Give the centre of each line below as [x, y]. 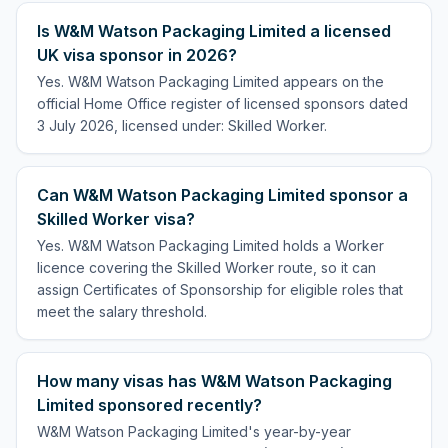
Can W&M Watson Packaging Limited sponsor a [222, 195]
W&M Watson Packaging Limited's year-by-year [194, 431]
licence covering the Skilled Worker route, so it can [206, 267]
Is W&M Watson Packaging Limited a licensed [214, 31]
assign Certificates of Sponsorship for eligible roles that [220, 289]
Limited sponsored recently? [149, 405]
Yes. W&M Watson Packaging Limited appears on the [210, 81]
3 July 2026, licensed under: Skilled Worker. [182, 125]
